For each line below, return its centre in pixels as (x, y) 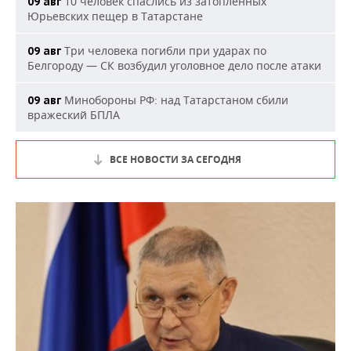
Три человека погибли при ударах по (164, 51)
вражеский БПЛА (74, 115)
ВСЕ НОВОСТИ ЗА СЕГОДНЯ (175, 159)
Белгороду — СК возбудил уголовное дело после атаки (174, 65)
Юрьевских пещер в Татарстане (115, 16)
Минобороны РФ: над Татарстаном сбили (175, 100)
